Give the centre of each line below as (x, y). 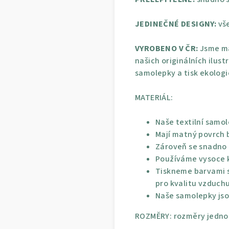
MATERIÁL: (154, 97)
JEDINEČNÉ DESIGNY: (176, 24)
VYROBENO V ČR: (167, 48)
